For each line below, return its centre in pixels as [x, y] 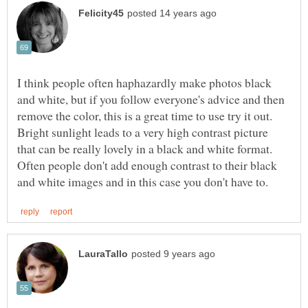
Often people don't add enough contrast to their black [147, 165]
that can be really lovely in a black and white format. [145, 148]
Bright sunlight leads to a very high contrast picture [143, 132]
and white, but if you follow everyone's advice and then [151, 99]
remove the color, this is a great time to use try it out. [145, 115]
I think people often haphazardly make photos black [144, 82]
